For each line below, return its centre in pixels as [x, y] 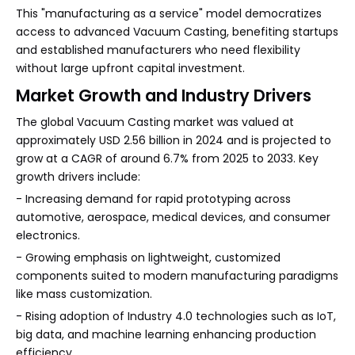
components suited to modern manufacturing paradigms [177, 276]
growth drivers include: [78, 177]
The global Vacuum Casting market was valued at [155, 122]
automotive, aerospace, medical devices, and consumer [173, 218]
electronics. [48, 236]
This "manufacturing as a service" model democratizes [169, 14]
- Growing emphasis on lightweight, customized [148, 258]
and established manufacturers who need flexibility [158, 50]
